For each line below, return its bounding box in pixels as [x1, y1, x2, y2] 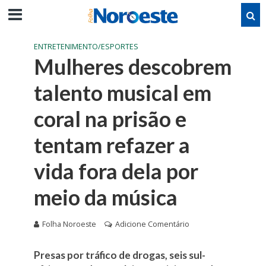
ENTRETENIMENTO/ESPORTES [33, 42, 138, 52]
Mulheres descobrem [33, 54, 232, 80]
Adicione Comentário [115, 219, 189, 229]
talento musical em [33, 80, 211, 106]
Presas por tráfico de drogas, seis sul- [33, 249, 205, 261]
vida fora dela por [33, 159, 198, 184]
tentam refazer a [33, 132, 190, 158]
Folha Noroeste [42, 219, 96, 229]
